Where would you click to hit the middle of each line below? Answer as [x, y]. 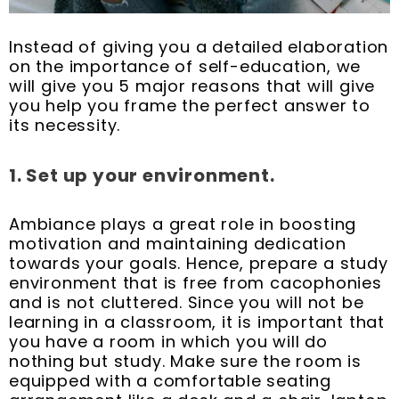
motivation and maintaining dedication [178, 244]
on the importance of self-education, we [185, 67]
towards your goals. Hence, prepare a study [199, 264]
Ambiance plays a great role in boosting [183, 224]
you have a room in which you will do [168, 342]
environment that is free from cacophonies [195, 283]
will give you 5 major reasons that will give [192, 86]
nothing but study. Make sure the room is [185, 362]
